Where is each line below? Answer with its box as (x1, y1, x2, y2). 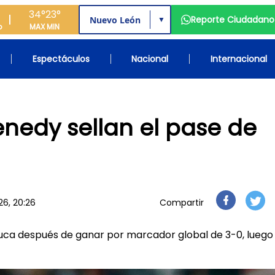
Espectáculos (32, 53, 90, 65)
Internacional (210, 53, 267, 65)
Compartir (160, 196, 204, 209)
